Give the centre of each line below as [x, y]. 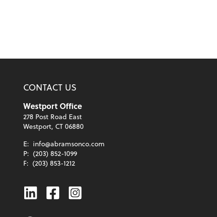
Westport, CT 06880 [54, 126]
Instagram [101, 192]
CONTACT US [50, 87]
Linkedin [51, 192]
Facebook [77, 192]
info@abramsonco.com [69, 144]
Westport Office [53, 106]
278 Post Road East [53, 117]
